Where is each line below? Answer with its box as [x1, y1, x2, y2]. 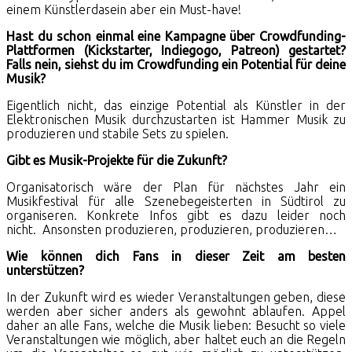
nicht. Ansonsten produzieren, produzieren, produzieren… [6, 222, 337, 237]
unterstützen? [6, 263, 84, 278]
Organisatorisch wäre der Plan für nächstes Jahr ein [6, 180, 346, 195]
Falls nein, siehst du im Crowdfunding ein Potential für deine [6, 57, 346, 72]
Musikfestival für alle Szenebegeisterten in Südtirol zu [6, 194, 346, 209]
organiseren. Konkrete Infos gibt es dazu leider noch [6, 208, 346, 223]
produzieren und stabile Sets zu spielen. [6, 126, 229, 141]
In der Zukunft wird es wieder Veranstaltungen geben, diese [6, 290, 346, 305]
